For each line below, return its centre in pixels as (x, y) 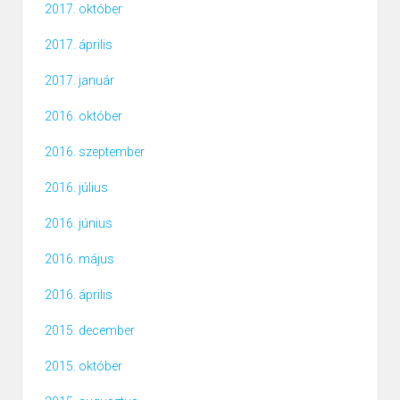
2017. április (79, 45)
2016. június (79, 224)
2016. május (79, 259)
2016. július (76, 188)
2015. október (83, 367)
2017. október (83, 9)
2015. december (90, 331)
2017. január (79, 81)
